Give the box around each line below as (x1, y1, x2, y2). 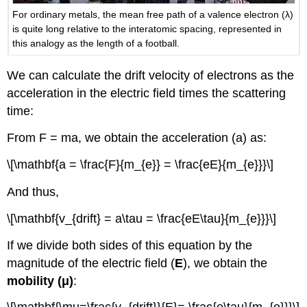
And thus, (7, 184, 60, 199)
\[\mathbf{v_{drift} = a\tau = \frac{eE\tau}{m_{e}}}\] (7, 211, 277, 225)
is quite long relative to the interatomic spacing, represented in (12, 23, 282, 34)
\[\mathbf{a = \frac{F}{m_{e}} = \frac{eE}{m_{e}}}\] (7, 157, 274, 171)
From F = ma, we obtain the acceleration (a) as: (7, 130, 267, 145)
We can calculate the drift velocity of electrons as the (7, 68, 295, 82)
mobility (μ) (7, 273, 74, 288)
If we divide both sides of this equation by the (7, 238, 253, 252)
